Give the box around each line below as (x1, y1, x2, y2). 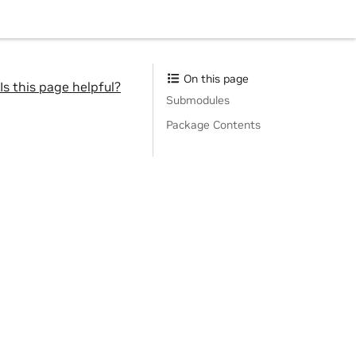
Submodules (166, 93, 230, 107)
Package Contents (166, 118, 261, 132)
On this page (180, 72, 249, 86)
